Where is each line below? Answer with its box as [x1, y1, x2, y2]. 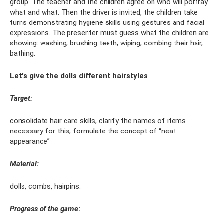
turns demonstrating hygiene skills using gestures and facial [10, 18, 204, 27]
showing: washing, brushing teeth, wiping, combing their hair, [10, 39, 203, 48]
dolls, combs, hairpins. [10, 182, 81, 191]
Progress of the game [10, 204, 78, 214]
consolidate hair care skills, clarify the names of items [10, 116, 186, 126]
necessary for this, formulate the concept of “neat [10, 127, 176, 136]
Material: [10, 159, 39, 169]
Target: [10, 94, 32, 103]
